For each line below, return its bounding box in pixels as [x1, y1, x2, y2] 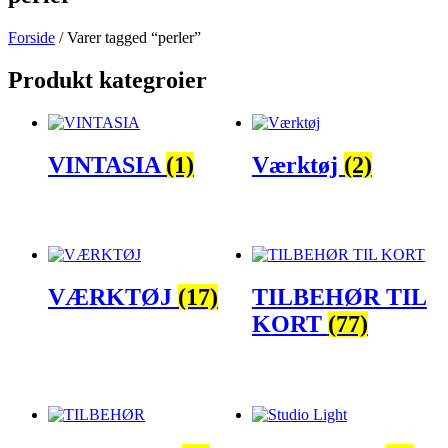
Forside [8, 28, 55, 46]
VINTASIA [48, 151, 166, 178]
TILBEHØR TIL [251, 284, 427, 311]
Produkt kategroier [8, 66, 207, 93]
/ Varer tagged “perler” [55, 28, 201, 46]
